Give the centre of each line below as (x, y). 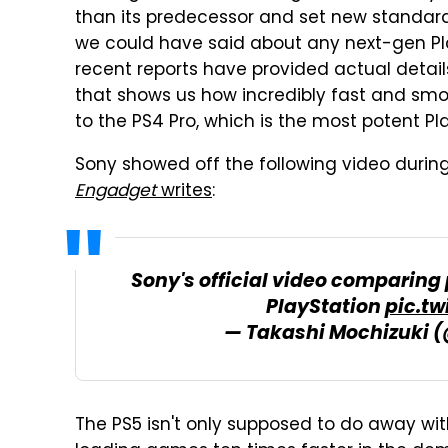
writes (184, 192)
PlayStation (325, 308)
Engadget (115, 192)
